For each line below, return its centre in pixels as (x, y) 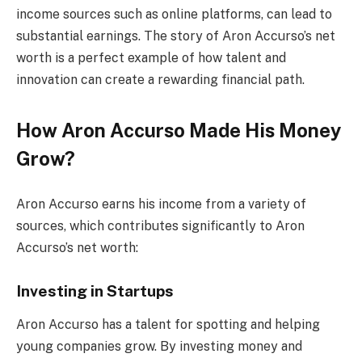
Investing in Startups (95, 290)
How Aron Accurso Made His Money (179, 130)
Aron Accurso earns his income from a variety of (161, 204)
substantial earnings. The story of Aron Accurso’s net (176, 36)
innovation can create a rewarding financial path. (160, 79)
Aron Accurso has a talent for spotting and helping (168, 325)
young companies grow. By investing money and (159, 347)
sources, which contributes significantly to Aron (160, 225)
